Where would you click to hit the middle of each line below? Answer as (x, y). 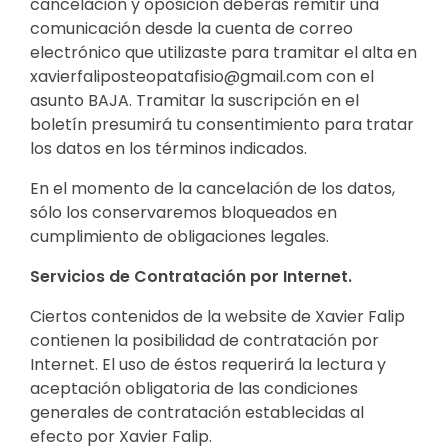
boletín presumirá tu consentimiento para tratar (222, 124)
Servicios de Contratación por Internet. (191, 276)
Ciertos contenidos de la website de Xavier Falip (217, 316)
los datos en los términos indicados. (168, 148)
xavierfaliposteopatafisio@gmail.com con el (202, 76)
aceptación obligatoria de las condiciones (194, 388)
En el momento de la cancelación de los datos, (212, 188)
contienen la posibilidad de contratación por (204, 340)
